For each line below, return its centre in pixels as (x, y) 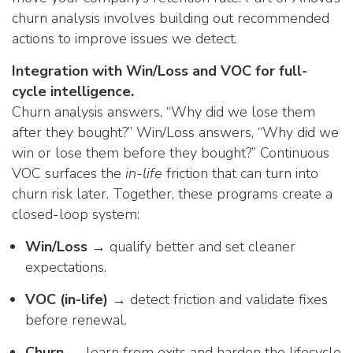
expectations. (66, 267)
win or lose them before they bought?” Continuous (171, 153)
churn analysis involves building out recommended (171, 18)
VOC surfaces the (69, 173)
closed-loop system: (76, 214)
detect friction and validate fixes (227, 299)
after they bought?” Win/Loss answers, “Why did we (175, 132)
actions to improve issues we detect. (124, 39)
